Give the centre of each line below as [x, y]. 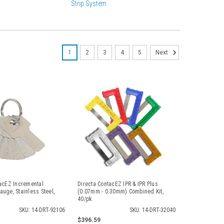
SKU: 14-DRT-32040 [152, 210]
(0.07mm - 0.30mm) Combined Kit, [120, 191]
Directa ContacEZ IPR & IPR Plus [118, 184]
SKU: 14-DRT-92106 [42, 210]
